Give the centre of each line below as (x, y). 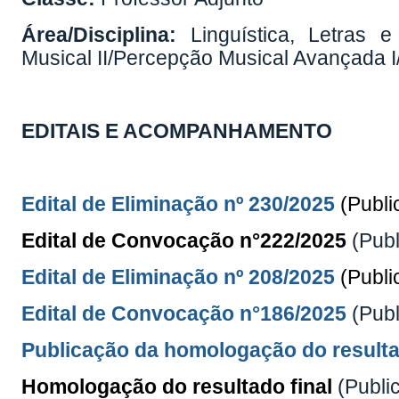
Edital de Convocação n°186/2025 (184, 314)
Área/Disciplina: (99, 35)
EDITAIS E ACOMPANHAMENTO (177, 131)
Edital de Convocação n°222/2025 (184, 241)
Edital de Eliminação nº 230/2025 (179, 204)
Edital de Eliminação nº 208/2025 (179, 277)
